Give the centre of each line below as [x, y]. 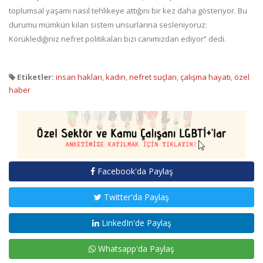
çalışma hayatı [205, 77]
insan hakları [79, 77]
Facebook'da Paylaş [134, 171]
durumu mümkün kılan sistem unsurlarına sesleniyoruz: [108, 25]
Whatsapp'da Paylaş [135, 248]
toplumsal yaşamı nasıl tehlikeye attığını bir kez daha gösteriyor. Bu [128, 11]
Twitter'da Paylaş [135, 197]
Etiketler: [35, 77]
